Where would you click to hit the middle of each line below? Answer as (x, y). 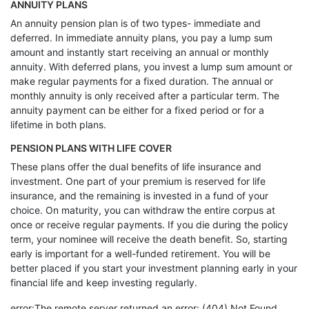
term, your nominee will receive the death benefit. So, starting (149, 239)
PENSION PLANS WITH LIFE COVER (91, 148)
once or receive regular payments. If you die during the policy (149, 225)
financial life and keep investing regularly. (104, 282)
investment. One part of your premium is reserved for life (138, 181)
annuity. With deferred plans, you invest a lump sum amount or (151, 67)
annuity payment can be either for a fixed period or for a (137, 110)
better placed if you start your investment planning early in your (154, 268)
